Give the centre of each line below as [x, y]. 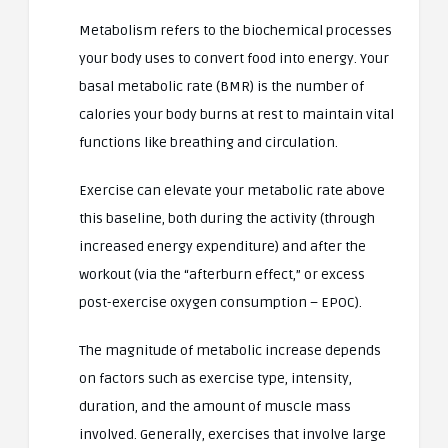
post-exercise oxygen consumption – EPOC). [220, 303]
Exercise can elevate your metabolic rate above [232, 191]
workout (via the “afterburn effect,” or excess [222, 275]
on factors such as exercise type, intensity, [215, 379]
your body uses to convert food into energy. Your [234, 59]
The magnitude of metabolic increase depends [230, 351]
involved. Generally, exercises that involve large [232, 435]
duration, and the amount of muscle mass [215, 407]
